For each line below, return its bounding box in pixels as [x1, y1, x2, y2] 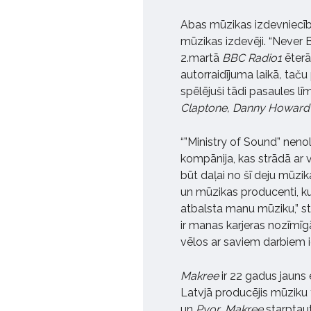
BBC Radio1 [222, 51, 282, 65]
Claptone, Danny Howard [180, 101, 310, 115]
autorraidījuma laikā [180, 68, 279, 82]
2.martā [180, 51, 222, 65]
